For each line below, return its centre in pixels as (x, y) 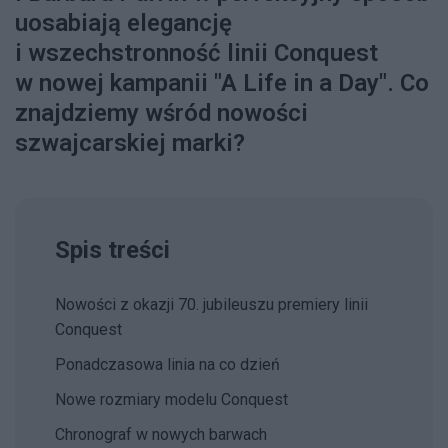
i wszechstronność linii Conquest (196, 53)
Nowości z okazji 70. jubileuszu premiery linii (211, 305)
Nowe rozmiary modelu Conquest (171, 400)
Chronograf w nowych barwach (161, 435)
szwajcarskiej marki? (130, 143)
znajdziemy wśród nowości (161, 113)
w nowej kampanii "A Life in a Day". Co (222, 83)
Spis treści (112, 250)
